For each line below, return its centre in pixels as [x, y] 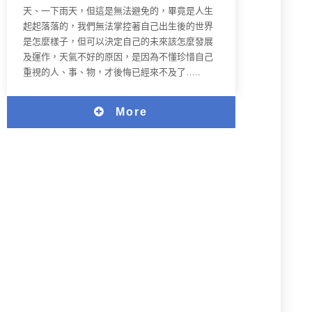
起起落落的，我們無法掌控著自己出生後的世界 [118, 26]
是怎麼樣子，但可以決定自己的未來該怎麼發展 [118, 42]
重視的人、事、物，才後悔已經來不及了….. [112, 72]
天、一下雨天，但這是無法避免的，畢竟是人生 [118, 11]
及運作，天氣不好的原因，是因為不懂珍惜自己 [118, 57]
